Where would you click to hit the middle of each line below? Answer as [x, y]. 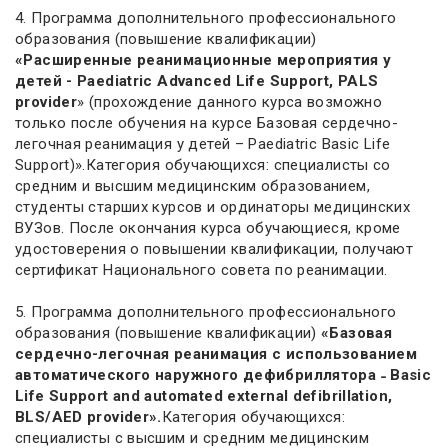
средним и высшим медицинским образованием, [192, 186]
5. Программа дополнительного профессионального [206, 312]
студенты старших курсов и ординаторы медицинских [213, 207]
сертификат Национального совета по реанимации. [201, 270]
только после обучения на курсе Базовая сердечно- [207, 123]
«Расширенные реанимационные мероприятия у [203, 60]
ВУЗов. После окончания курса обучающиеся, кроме [208, 228]
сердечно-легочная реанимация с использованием [216, 354]
